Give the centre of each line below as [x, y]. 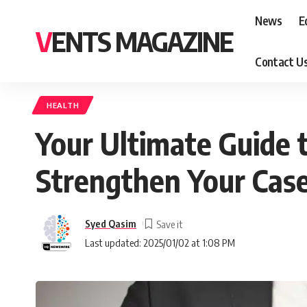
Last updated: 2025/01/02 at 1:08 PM [160, 242]
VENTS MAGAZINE [142, 41]
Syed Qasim [111, 223]
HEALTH [63, 105]
